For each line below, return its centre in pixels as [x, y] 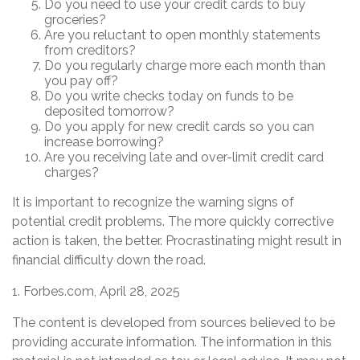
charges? [72, 173]
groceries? [75, 20]
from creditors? [90, 51]
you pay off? [81, 81]
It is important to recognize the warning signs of [153, 202]
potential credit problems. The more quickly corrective [173, 222]
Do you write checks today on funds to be [169, 96]
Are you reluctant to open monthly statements [182, 35]
